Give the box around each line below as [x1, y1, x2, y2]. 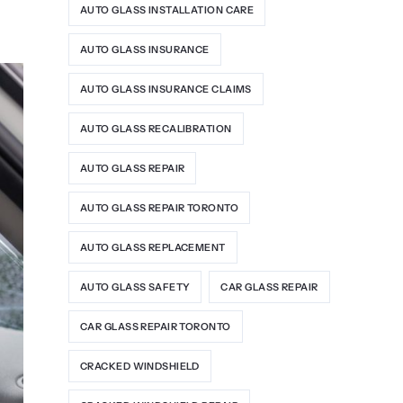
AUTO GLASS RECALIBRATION [80, 121, 232, 135]
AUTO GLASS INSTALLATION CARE [80, 3, 255, 16]
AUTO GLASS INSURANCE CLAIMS [80, 82, 252, 95]
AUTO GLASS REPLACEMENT [80, 240, 226, 254]
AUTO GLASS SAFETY [80, 280, 191, 293]
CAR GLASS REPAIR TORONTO [80, 319, 231, 333]
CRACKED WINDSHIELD [80, 359, 200, 372]
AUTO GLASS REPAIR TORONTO [80, 201, 238, 214]
